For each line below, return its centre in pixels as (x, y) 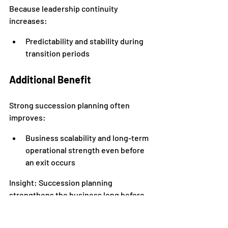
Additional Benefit (50, 79)
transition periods (58, 53)
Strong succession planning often (70, 105)
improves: (27, 117)
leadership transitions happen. (64, 207)
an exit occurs (50, 162)
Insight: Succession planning (62, 182)
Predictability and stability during (85, 41)
